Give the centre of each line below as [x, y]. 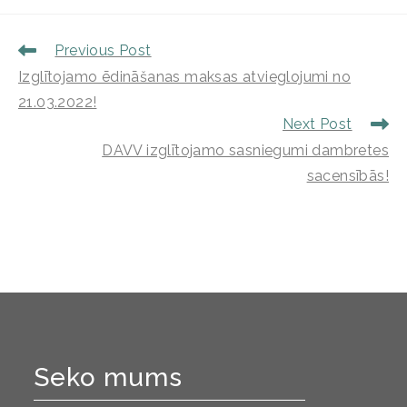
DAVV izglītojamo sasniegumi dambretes [245, 150]
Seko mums [109, 377]
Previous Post [103, 50]
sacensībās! [347, 175]
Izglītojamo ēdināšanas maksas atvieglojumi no [184, 76]
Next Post [317, 124]
